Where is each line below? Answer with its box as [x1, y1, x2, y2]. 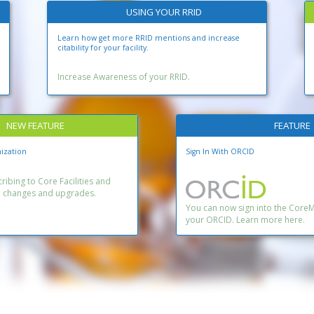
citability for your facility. [57, 42, 149, 53]
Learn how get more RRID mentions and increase [57, 32, 240, 43]
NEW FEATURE [4, 119, 64, 132]
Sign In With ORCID [186, 146, 255, 156]
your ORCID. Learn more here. [186, 213, 306, 226]
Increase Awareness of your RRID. [57, 71, 190, 83]
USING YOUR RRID [123, 6, 202, 19]
